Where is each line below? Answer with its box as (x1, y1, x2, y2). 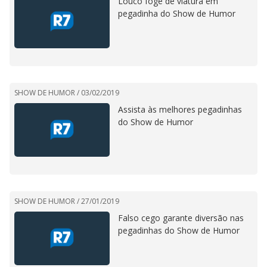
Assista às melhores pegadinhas (118, 104, 242, 116)
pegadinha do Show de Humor (118, 8, 235, 20)
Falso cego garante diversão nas (118, 212, 244, 224)
